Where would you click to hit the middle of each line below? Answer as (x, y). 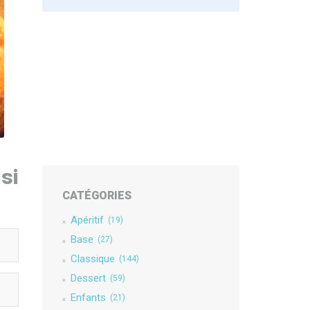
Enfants (88, 298)
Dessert (88, 278)
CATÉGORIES (97, 195)
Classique (92, 259)
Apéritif (87, 220)
